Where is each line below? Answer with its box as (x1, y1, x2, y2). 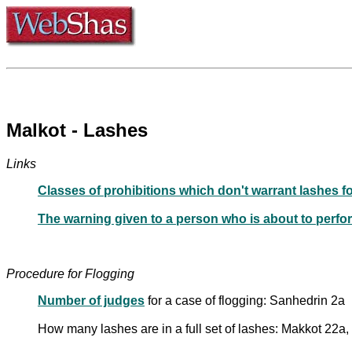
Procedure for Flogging (6, 266, 134, 280)
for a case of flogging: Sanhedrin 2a (145, 293, 345, 307)
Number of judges (38, 293, 145, 307)
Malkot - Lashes (6, 119, 148, 141)
